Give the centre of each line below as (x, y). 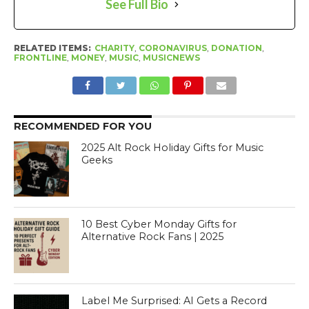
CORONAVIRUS (172, 48)
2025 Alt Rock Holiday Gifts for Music (173, 148)
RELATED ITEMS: (52, 48)
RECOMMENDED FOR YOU (82, 127)
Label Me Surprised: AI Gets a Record (175, 301)
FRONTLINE (40, 58)
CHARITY (114, 48)
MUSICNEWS (171, 58)
